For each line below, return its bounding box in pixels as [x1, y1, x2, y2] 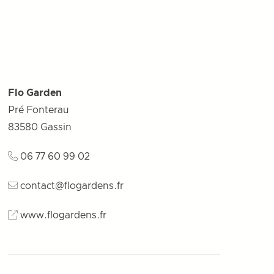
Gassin [40, 122, 72, 132]
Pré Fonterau [8, 105, 70, 115]
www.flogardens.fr [20, 210, 107, 220]
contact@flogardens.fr [20, 181, 124, 191]
